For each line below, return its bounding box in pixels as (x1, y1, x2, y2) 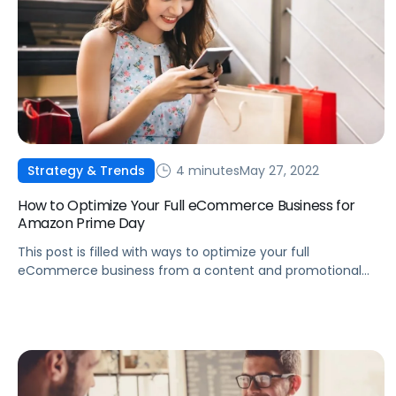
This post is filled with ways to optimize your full (18, 243, 309, 262)
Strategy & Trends (27, 162, 145, 180)
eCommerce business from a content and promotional (18, 262, 362, 280)
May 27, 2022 (240, 161, 319, 179)
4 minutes (172, 161, 240, 179)
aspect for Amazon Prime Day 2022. (18, 280, 239, 299)
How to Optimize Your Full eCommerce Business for (18, 195, 355, 217)
